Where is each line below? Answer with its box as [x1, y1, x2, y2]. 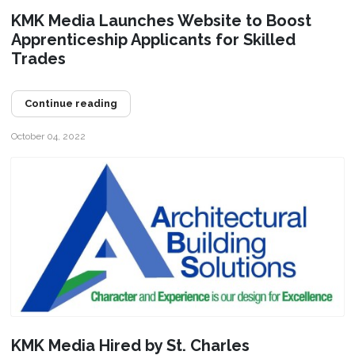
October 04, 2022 [10, 130, 86, 142]
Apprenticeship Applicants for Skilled [10, 29, 296, 49]
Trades [10, 48, 66, 68]
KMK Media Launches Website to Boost [10, 10, 311, 30]
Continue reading [24, 97, 117, 109]
